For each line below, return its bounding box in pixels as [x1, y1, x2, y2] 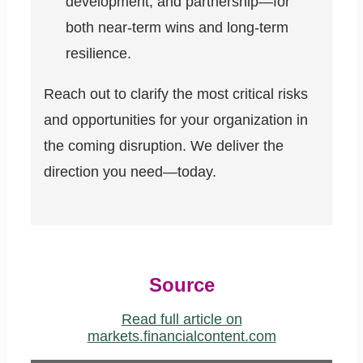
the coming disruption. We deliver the [44, 138, 284, 155]
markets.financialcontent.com [87, 328, 276, 345]
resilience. [66, 45, 131, 62]
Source [148, 274, 215, 297]
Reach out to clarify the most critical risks [44, 86, 308, 103]
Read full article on [121, 311, 242, 328]
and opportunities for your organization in [44, 112, 308, 129]
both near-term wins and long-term [66, 19, 288, 36]
